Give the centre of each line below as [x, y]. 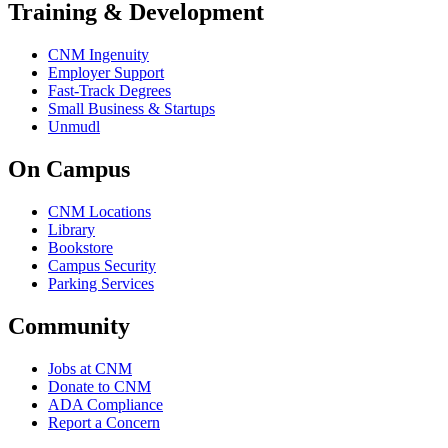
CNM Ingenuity [98, 54]
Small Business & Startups [131, 108]
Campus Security [102, 265]
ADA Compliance [105, 404]
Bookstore [80, 247]
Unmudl [74, 126]
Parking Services [101, 283]
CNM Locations [99, 211]
